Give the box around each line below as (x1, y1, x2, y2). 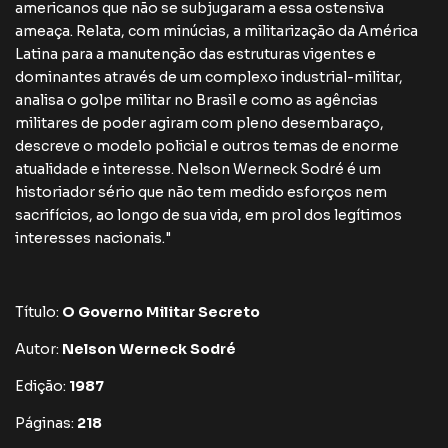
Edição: (15, 377, 69, 395)
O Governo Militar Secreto (62, 303, 260, 321)
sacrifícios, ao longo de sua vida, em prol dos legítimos (15, 206, 402, 224)
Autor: (15, 340, 62, 358)
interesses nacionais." (15, 229, 171, 247)
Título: (15, 303, 62, 321)
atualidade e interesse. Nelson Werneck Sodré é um (15, 160, 381, 178)
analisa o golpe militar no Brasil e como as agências (15, 91, 378, 109)
